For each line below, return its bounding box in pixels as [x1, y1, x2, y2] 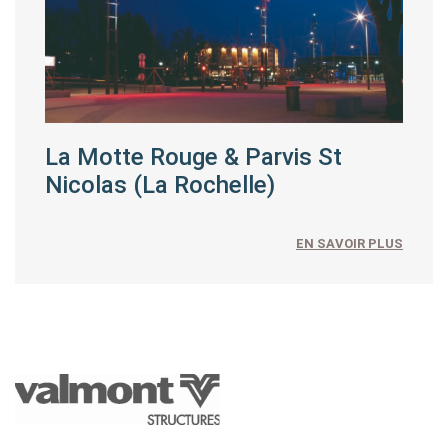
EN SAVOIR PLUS [296, 235, 403, 251]
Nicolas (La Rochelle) [45, 170, 275, 199]
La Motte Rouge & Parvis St [45, 142, 342, 171]
